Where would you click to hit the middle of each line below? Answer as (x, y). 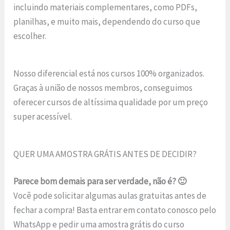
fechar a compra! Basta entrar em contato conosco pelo (115, 210)
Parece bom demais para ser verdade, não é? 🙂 (100, 181)
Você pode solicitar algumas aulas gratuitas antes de (110, 196)
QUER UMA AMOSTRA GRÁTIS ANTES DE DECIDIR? (105, 154)
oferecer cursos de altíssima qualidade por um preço (111, 102)
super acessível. (43, 116)
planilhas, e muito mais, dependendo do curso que (107, 22)
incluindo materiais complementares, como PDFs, (106, 7)
